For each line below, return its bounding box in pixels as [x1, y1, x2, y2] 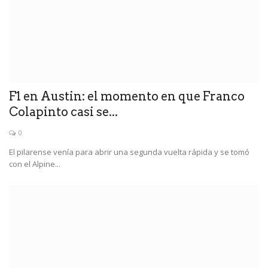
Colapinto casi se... [9, 104, 118, 119]
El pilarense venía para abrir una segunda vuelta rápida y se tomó [9, 146, 249, 157]
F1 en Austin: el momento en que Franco [9, 89, 245, 103]
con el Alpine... [9, 158, 60, 169]
